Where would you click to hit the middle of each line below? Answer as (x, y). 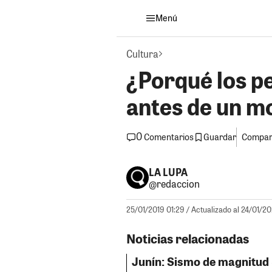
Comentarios (169, 137)
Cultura (142, 53)
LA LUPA (168, 172)
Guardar (220, 137)
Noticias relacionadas (188, 239)
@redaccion (174, 183)
